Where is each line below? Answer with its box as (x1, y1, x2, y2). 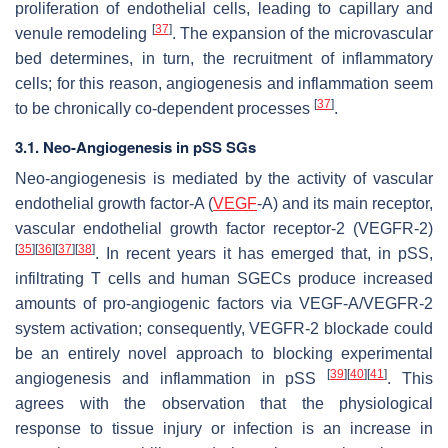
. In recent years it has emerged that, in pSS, (95, 245, 433, 263)
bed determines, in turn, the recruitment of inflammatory (15, 50, 433, 68)
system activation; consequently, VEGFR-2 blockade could (15, 320, 433, 338)
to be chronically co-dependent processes (15, 100, 314, 118)
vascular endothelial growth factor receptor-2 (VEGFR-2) (15, 220, 433, 238)
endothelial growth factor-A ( (15, 195, 213, 213)
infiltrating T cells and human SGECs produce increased (15, 270, 433, 288)
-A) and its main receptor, (257, 195, 433, 213)
